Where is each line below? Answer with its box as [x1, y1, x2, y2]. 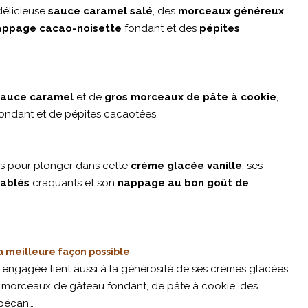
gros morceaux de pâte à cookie [104, 91, 276, 103]
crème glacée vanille [128, 159, 242, 172]
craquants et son [30, 177, 118, 189]
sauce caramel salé [45, 5, 153, 17]
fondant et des [122, 22, 199, 34]
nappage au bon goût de [118, 177, 249, 189]
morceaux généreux [178, 5, 284, 17]
